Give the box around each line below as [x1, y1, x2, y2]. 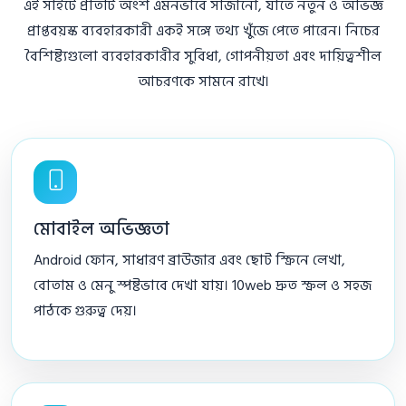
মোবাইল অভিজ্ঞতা [34, 214, 169, 244]
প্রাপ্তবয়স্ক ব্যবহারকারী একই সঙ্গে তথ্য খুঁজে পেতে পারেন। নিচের [26, 18, 380, 43]
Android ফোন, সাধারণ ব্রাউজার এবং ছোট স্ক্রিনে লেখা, [34, 247, 345, 272]
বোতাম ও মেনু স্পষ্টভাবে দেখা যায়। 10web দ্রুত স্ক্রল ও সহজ [34, 273, 372, 297]
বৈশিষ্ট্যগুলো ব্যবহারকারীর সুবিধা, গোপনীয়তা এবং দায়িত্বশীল [24, 43, 382, 68]
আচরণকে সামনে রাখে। [137, 69, 269, 93]
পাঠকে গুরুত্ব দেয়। [34, 298, 137, 323]
